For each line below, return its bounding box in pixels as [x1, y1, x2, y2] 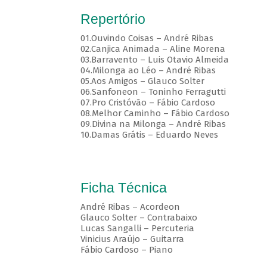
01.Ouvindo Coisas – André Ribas [80, 33, 216, 44]
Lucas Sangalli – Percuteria [80, 223, 194, 234]
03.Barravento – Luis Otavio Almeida [80, 54, 231, 66]
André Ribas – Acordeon [80, 201, 180, 213]
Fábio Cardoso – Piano [80, 244, 173, 256]
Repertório [80, 11, 145, 27]
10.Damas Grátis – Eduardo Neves [80, 129, 218, 141]
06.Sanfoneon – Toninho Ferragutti [80, 86, 228, 98]
